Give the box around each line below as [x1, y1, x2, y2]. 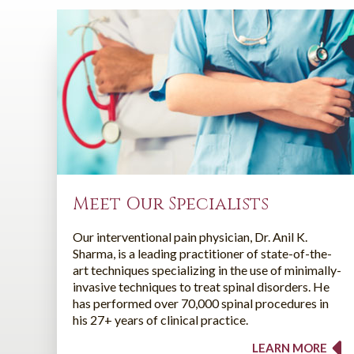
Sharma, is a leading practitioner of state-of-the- [73, 245, 332, 261]
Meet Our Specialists [73, 192, 269, 216]
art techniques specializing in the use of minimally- [73, 262, 341, 277]
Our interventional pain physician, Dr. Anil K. [73, 228, 307, 244]
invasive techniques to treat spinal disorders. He [73, 278, 330, 294]
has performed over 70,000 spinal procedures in [73, 295, 329, 311]
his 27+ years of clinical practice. [73, 311, 248, 327]
